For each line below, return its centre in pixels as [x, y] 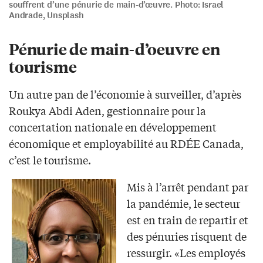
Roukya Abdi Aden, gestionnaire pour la [107, 110]
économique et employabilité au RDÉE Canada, [126, 143]
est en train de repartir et [187, 219]
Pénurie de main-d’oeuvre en [114, 48]
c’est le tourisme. [50, 159]
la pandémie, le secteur [183, 203]
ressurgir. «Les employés [186, 252]
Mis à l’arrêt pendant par [187, 186]
